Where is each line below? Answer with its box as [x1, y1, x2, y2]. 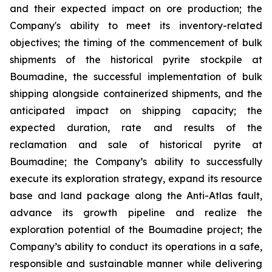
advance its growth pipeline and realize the [10, 206, 262, 219]
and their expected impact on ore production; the [10, 2, 262, 15]
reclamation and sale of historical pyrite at [10, 138, 262, 151]
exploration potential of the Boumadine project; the [10, 223, 262, 236]
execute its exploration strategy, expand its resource [10, 172, 262, 185]
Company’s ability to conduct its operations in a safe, [10, 240, 262, 253]
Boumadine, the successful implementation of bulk [10, 70, 262, 83]
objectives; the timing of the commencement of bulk [10, 36, 262, 49]
